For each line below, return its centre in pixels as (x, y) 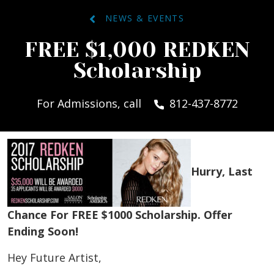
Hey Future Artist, (54, 258)
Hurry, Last (222, 172)
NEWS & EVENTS (140, 18)
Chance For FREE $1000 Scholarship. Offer (120, 215)
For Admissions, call (90, 104)
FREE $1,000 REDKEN (137, 50)
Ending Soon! (43, 231)
